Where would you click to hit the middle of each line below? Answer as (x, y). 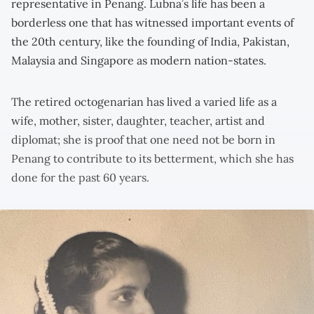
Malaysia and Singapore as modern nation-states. (139, 60)
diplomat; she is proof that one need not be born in (143, 139)
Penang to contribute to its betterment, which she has (152, 158)
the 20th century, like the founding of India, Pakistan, (150, 41)
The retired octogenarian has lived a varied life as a (144, 101)
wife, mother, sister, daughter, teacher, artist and (138, 120)
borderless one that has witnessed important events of (152, 22)
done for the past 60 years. (80, 177)
